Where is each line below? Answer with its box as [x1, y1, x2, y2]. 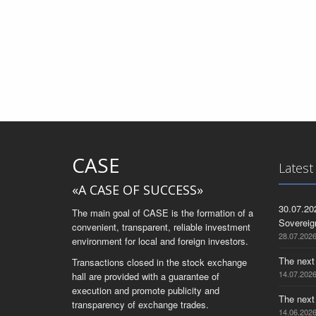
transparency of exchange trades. [72, 298, 209, 311]
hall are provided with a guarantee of [72, 269, 219, 283]
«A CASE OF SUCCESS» [72, 181, 203, 198]
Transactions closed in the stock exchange [72, 255, 247, 269]
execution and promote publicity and [72, 284, 219, 297]
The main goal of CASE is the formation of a [72, 206, 253, 219]
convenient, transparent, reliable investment [72, 220, 250, 233]
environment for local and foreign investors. [72, 234, 248, 248]
